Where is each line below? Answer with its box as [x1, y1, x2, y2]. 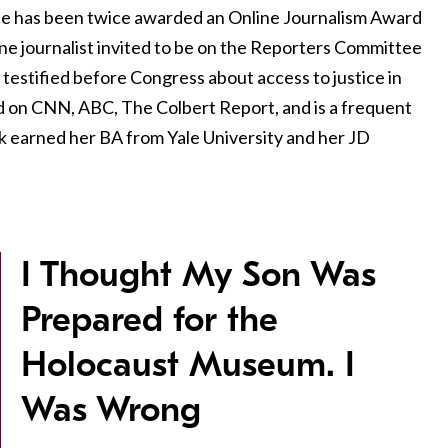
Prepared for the [21, 299, 278, 341]
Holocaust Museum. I [21, 344, 355, 386]
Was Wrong [21, 389, 201, 431]
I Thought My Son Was [21, 254, 376, 296]
